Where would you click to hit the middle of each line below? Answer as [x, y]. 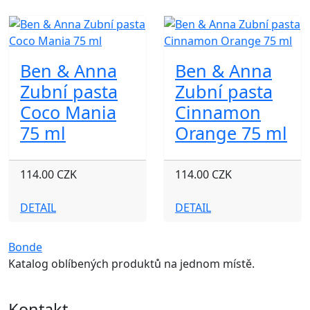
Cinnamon [218, 112]
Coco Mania [68, 112]
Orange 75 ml [231, 133]
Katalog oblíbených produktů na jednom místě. [131, 264]
